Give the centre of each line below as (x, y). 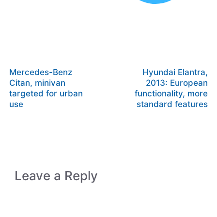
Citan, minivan (37, 83)
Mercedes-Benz (41, 72)
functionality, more (171, 93)
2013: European (177, 83)
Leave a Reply (56, 176)
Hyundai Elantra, (175, 72)
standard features (172, 104)
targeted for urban (46, 93)
